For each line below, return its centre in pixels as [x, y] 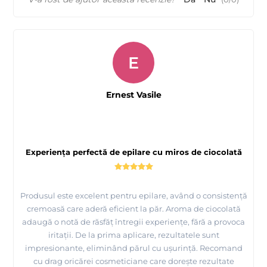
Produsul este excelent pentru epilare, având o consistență [133, 195]
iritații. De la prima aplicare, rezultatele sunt [133, 235]
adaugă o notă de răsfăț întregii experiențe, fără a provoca [133, 221]
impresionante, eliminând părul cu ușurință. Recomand [133, 248]
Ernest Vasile [133, 94]
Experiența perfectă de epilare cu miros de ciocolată [133, 152]
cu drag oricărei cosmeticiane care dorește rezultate [133, 261]
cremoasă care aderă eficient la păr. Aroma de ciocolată [133, 208]
